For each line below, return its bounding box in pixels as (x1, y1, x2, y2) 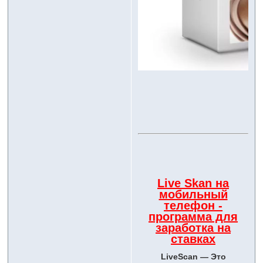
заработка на (156, 221, 231, 235)
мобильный (159, 188, 228, 201)
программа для (149, 210, 238, 224)
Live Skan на (157, 177, 229, 190)
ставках (171, 232, 215, 246)
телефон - (164, 199, 222, 213)
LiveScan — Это (160, 252, 226, 262)
